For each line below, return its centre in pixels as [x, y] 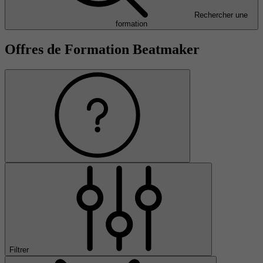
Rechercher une [221, 15]
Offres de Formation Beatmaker [102, 50]
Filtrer [20, 249]
